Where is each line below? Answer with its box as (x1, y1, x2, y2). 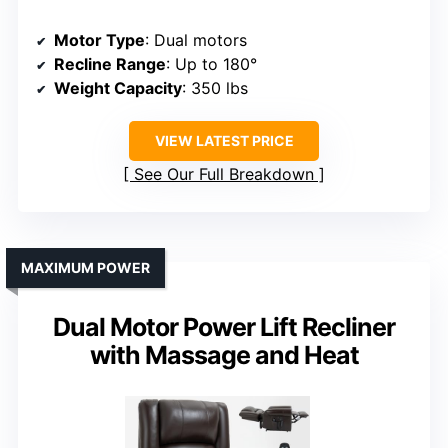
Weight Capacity (54, 78, 182, 99)
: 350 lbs (182, 78, 248, 99)
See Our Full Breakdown (134, 164, 314, 185)
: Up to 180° (166, 54, 257, 75)
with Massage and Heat (89, 340, 359, 371)
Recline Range (54, 54, 166, 75)
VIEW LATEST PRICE (154, 132, 294, 150)
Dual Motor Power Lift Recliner (53, 312, 395, 343)
